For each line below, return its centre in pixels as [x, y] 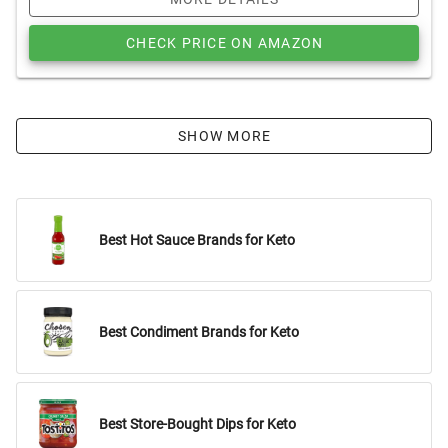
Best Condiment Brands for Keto [199, 332]
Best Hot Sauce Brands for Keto [197, 240]
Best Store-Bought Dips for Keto [197, 424]
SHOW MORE [225, 136]
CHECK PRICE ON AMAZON [225, 43]
